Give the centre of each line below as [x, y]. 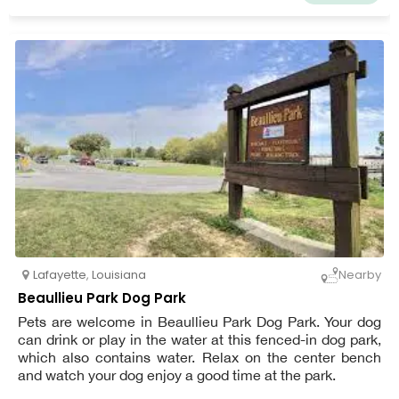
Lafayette [60, 274]
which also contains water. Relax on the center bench [199, 357]
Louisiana [119, 274]
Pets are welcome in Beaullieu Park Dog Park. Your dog [199, 321]
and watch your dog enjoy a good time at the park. [177, 375]
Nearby [360, 275]
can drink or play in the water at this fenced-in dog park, [199, 339]
